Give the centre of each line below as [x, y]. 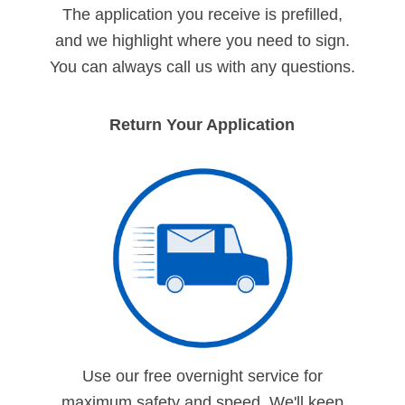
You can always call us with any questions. [202, 66]
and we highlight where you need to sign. [202, 40]
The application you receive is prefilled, [202, 14]
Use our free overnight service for [202, 376]
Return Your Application [202, 124]
